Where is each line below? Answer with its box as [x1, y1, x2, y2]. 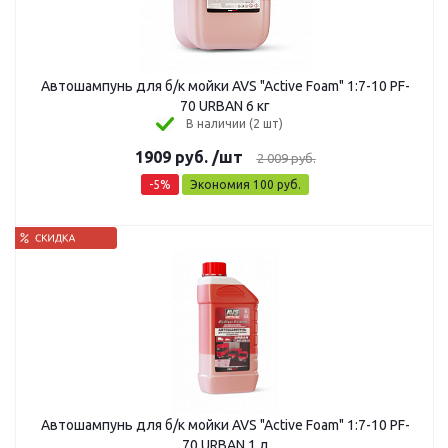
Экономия [190, 178, 253, 191]
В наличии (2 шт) [185, 117, 283, 130]
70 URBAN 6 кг [180, 98, 270, 114]
